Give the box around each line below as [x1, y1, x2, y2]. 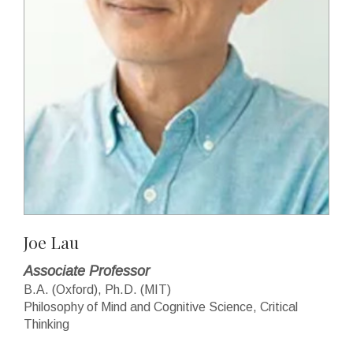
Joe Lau [24, 231, 79, 253]
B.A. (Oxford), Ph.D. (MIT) [24, 283, 171, 296]
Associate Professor [24, 263, 150, 279]
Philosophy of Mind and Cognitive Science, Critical [24, 300, 298, 314]
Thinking [24, 318, 69, 331]
